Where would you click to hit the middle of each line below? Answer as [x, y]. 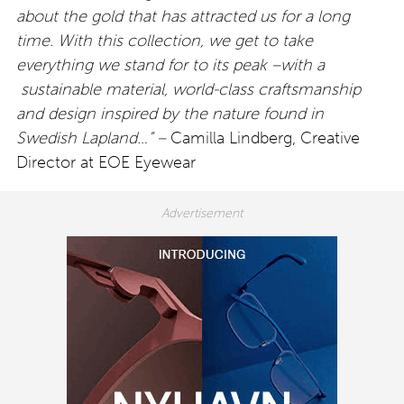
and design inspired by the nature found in [170, 113]
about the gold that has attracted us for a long [183, 16]
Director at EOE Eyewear [106, 162]
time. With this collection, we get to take [165, 40]
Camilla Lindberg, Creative [263, 138]
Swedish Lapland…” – [91, 138]
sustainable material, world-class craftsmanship [188, 89]
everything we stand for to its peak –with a [170, 64]
